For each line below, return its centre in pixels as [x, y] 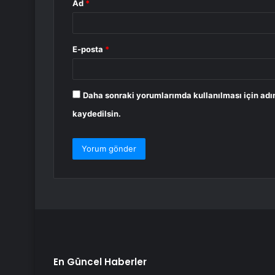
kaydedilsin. [97, 114]
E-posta [89, 49]
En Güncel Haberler [100, 262]
